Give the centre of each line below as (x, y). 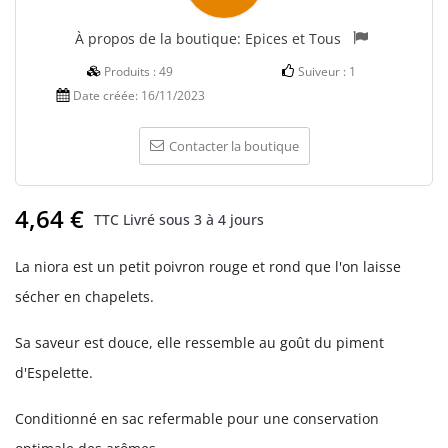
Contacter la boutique (233, 146)
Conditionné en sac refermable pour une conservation (197, 419)
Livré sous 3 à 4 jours (193, 219)
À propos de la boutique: (160, 38)
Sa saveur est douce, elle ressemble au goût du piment (199, 343)
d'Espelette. (54, 373)
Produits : (131, 72)
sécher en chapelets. (84, 297)
